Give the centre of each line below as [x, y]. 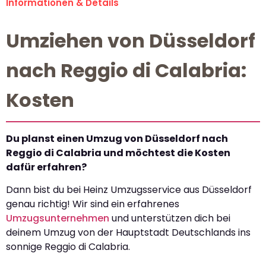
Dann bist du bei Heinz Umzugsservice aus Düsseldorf [129, 190]
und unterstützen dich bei [170, 218]
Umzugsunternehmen [58, 218]
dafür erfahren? [46, 167]
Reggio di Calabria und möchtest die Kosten [118, 153]
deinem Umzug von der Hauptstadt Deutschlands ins [128, 233]
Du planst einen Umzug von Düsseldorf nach [117, 139]
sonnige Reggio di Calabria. [68, 247]
